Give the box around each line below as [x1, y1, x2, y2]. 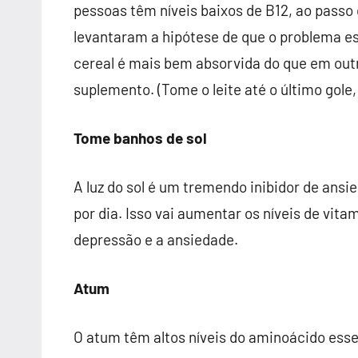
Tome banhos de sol [74, 129, 207, 147]
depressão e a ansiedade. [74, 230, 238, 249]
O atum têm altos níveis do [74, 328, 249, 346]
